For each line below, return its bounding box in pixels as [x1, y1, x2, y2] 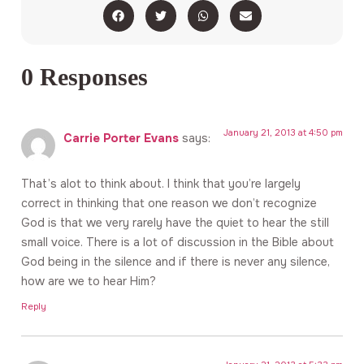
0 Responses [21, 63, 148, 91]
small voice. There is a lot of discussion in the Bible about [21, 234, 334, 249]
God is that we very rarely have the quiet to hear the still [21, 214, 329, 230]
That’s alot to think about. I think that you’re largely [21, 175, 301, 191]
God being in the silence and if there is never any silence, [21, 253, 330, 269]
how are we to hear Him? [21, 273, 156, 288]
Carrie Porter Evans [63, 130, 179, 145]
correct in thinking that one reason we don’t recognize [21, 195, 317, 210]
